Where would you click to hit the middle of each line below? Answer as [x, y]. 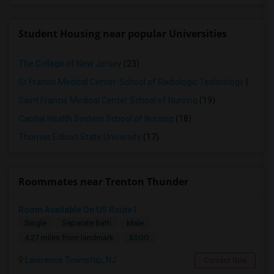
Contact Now [225, 261]
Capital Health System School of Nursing [96, 119]
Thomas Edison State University [80, 137]
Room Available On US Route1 [78, 210]
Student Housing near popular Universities [123, 34]
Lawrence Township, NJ [70, 260]
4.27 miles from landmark [69, 238]
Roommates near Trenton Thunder [103, 182]
